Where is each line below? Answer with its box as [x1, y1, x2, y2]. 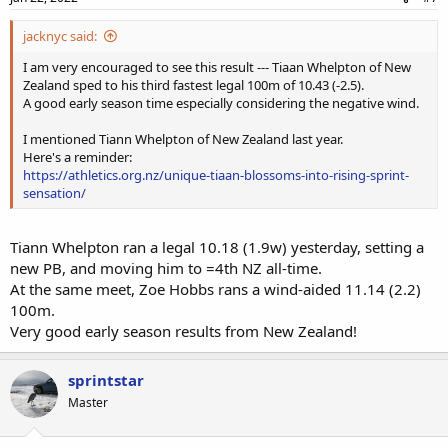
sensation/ [23, 183, 86, 202]
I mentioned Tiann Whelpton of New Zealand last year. [23, 129, 343, 148]
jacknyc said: [23, 26, 97, 45]
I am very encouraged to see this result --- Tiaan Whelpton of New [23, 57, 411, 76]
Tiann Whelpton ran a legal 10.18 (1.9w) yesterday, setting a [10, 237, 424, 257]
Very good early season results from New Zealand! [10, 321, 357, 341]
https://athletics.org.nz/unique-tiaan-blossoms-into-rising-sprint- [23, 165, 409, 184]
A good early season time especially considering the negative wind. [23, 93, 419, 112]
